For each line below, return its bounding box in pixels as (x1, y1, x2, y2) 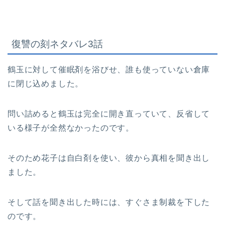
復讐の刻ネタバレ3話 (12, 38, 103, 49)
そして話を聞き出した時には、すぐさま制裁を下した (8, 197, 210, 206)
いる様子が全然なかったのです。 (8, 123, 134, 132)
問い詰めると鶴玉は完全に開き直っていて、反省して (8, 109, 210, 118)
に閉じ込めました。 (8, 79, 84, 88)
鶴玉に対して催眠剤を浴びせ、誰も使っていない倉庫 (8, 65, 210, 74)
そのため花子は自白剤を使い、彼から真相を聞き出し (8, 153, 210, 162)
